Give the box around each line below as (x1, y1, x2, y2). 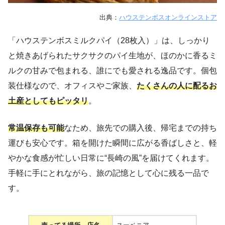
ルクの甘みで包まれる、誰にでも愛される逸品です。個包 (8, 66, 217, 75)
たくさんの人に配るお (137, 81, 217, 90)
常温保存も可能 (8, 124, 64, 133)
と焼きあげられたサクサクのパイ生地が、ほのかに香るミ (8, 51, 217, 60)
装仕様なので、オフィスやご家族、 (8, 81, 137, 90)
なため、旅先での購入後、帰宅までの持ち (64, 124, 217, 133)
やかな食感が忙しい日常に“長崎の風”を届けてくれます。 (8, 154, 214, 163)
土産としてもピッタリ (8, 96, 88, 105)
